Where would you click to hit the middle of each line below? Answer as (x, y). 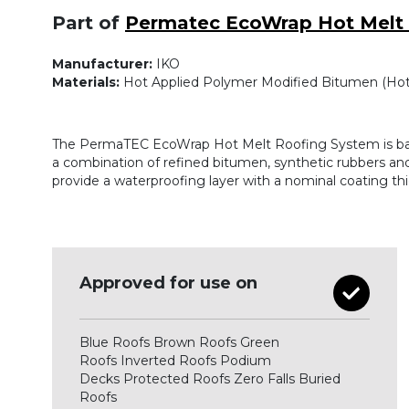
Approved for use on (168, 283)
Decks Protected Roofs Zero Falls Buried (210, 379)
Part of (89, 23)
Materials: (86, 82)
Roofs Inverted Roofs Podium (175, 361)
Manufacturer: (102, 64)
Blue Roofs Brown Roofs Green (179, 342)
